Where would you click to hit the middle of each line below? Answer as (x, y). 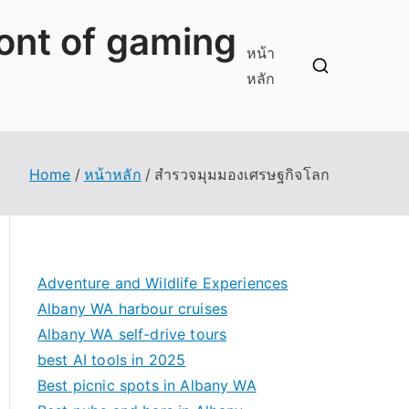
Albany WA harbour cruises (132, 309)
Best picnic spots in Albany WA (147, 385)
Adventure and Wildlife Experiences (163, 283)
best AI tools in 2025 (112, 360)
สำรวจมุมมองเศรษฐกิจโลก (241, 174)
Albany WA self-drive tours (132, 334)
